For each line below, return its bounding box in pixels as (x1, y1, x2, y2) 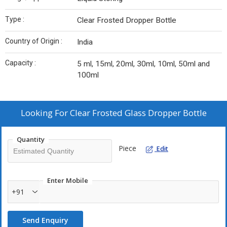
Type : (5, 15, 24, 24)
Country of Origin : (5, 37, 62, 46)
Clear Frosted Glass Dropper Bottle (69, 107, 207, 119)
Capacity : (5, 59, 36, 67)
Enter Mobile (47, 176, 88, 185)
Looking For (20, 107, 70, 119)
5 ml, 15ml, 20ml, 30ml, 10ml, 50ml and (77, 59, 210, 69)
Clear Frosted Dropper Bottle (77, 16, 176, 25)
